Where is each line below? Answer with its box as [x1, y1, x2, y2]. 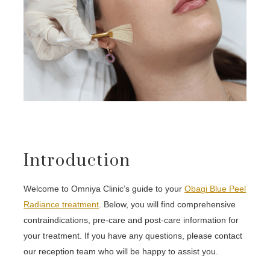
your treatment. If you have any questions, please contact [24, 231, 243, 241]
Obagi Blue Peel [184, 184, 246, 194]
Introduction [24, 151, 131, 172]
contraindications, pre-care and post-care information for [24, 215, 239, 225]
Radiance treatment [24, 199, 99, 210]
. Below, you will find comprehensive [99, 199, 236, 210]
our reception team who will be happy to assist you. [24, 246, 219, 257]
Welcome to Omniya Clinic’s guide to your [24, 184, 185, 194]
